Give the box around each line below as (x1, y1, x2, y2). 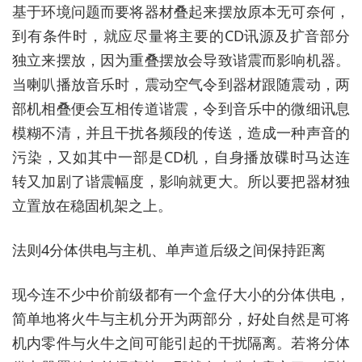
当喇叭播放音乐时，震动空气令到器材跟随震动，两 (12, 74, 350, 94)
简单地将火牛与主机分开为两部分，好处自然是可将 (12, 308, 350, 328)
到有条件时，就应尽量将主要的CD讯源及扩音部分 (12, 25, 350, 45)
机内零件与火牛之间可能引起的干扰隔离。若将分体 (12, 332, 350, 352)
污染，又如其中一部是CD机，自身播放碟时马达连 (12, 146, 350, 166)
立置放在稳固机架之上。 (12, 195, 172, 215)
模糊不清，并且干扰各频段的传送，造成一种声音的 (12, 122, 350, 142)
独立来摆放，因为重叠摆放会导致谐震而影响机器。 (12, 49, 350, 69)
